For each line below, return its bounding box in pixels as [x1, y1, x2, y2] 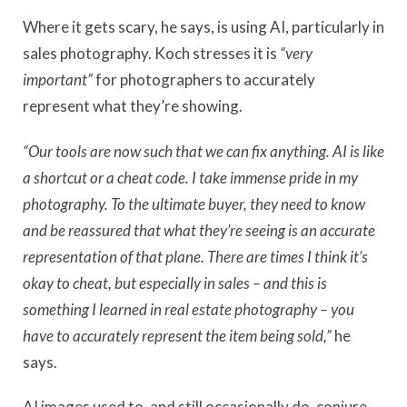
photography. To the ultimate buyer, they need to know [23, 194, 365, 213]
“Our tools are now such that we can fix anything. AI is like [23, 141, 384, 161]
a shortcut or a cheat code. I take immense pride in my [23, 167, 358, 187]
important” [23, 70, 93, 90]
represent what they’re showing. [23, 96, 243, 116]
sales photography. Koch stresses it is [23, 44, 280, 64]
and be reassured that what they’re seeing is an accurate [23, 220, 375, 240]
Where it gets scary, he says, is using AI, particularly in [23, 17, 384, 37]
